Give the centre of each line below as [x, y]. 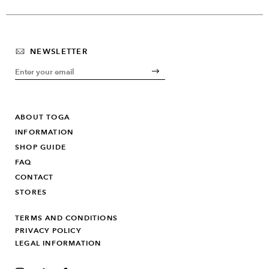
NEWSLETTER [59, 51]
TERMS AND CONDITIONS [66, 217]
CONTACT [35, 177]
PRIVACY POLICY [48, 230]
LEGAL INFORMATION [58, 243]
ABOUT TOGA [42, 116]
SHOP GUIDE [41, 147]
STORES [31, 192]
